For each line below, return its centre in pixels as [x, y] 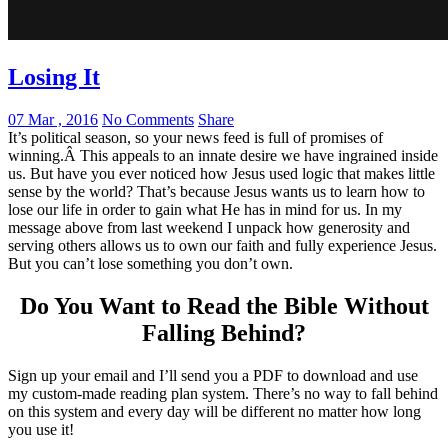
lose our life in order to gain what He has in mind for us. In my [205, 209]
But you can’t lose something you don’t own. [150, 263]
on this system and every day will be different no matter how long [214, 411]
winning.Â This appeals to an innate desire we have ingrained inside [223, 155]
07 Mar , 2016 [53, 119]
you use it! [41, 429]
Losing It [54, 76]
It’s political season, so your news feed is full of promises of [195, 137]
